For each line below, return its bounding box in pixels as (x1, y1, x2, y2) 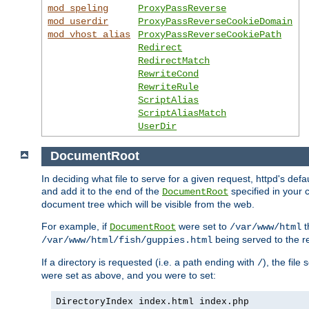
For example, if (41, 221, 110, 232)
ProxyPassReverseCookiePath (138, 28, 282, 40)
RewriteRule (138, 81, 199, 92)
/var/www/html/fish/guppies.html (41, 235, 212, 246)
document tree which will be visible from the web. (41, 199, 255, 210)
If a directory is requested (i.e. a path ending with (41, 257, 257, 268)
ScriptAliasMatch (138, 107, 227, 119)
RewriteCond (138, 68, 199, 79)
